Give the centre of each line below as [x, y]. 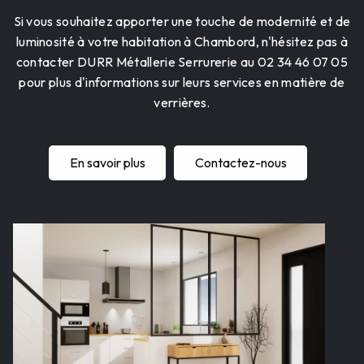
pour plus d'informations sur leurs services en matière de [182, 82]
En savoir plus [107, 162]
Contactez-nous [240, 162]
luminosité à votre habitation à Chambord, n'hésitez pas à [182, 41]
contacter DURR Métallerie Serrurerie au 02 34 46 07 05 [182, 61]
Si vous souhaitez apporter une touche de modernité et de [182, 21]
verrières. [182, 102]
